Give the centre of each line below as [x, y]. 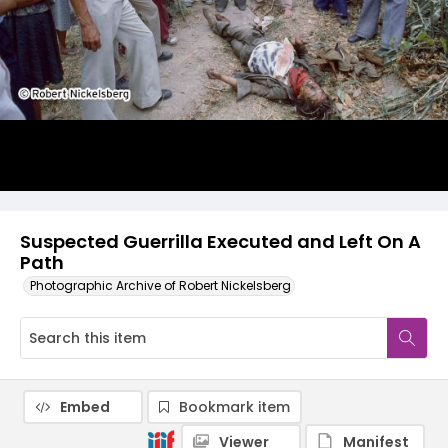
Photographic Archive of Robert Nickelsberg [160, 285]
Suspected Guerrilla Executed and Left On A [220, 241]
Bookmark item [234, 407]
